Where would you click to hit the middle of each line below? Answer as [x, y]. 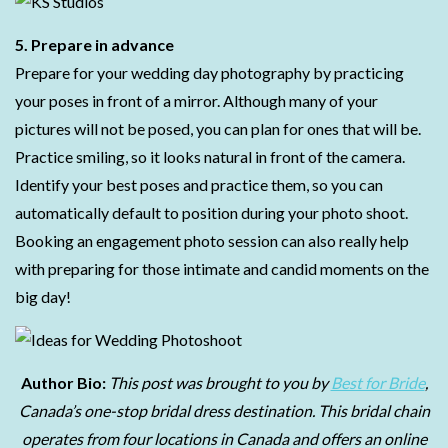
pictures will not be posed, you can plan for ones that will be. [218, 128]
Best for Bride [377, 382]
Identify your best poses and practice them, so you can [199, 184]
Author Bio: [64, 382]
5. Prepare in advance [94, 44]
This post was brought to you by [219, 382]
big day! [43, 296]
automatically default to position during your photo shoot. [211, 212]
